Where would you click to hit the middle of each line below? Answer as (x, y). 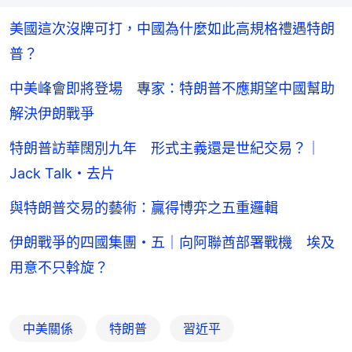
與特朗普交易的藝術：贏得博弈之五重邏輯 (144, 208)
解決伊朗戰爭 (52, 114)
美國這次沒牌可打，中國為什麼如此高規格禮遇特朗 (172, 29)
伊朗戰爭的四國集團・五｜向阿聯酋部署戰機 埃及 (172, 243)
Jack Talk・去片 (62, 174)
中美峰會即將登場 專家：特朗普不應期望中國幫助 (172, 89)
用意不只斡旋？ (59, 268)
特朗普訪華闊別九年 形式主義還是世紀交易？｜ (165, 148)
